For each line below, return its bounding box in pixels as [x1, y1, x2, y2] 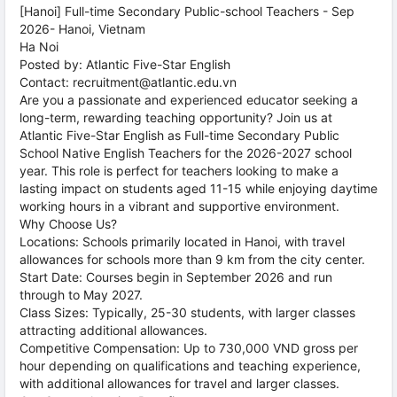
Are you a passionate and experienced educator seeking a [19, 92, 358, 107]
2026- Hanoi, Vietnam [19, 21, 145, 36]
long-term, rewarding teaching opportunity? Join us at [19, 110, 332, 125]
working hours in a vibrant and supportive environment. [19, 198, 339, 214]
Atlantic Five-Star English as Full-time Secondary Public [19, 128, 339, 143]
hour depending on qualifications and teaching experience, [19, 358, 361, 373]
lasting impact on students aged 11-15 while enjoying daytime [19, 181, 378, 196]
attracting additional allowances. [19, 323, 207, 338]
